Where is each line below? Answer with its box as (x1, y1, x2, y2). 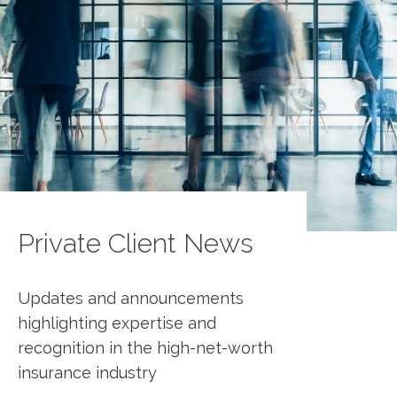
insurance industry (18, 363, 157, 383)
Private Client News (18, 228, 253, 260)
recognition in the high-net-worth (18, 339, 273, 358)
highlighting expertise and (18, 314, 216, 333)
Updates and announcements (18, 289, 244, 308)
